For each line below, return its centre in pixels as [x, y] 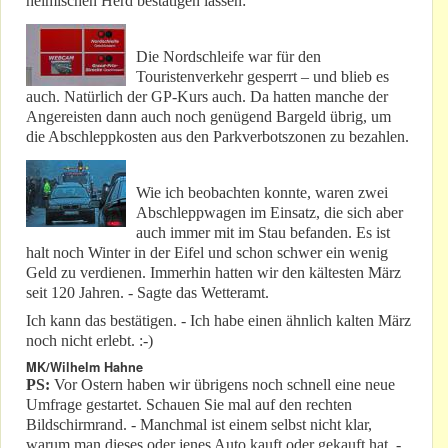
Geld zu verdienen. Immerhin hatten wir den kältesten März [213, 273]
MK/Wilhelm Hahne [84, 367]
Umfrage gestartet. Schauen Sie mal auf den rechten [189, 405]
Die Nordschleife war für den [228, 57]
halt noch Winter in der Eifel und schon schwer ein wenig [207, 253]
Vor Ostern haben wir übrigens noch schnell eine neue [222, 385]
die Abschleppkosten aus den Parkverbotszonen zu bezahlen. [217, 137]
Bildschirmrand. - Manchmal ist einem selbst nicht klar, [199, 425]
